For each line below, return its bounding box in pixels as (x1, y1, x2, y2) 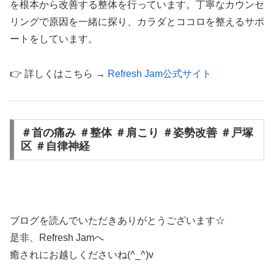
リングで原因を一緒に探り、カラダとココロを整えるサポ (10, 17, 264, 28)
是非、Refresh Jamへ (10, 232, 104, 243)
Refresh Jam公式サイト (108, 68, 212, 80)
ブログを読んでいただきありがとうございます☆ (10, 215, 225, 226)
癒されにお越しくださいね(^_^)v (10, 250, 154, 261)
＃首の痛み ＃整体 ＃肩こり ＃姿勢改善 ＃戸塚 (20, 127, 253, 139)
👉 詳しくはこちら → (10, 68, 108, 80)
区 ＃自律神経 (20, 140, 90, 153)
